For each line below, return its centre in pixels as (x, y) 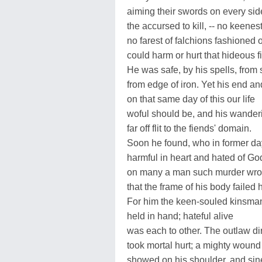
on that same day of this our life (191, 99)
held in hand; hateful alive (180, 216)
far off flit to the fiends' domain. (189, 128)
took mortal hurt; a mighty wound (194, 245)
